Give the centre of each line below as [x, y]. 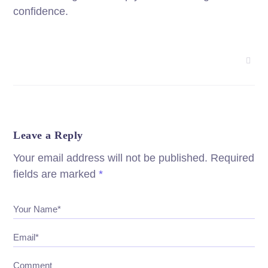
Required [233, 158]
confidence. [41, 12]
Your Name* [37, 209]
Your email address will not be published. [111, 158]
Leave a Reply [48, 135]
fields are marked [56, 174]
